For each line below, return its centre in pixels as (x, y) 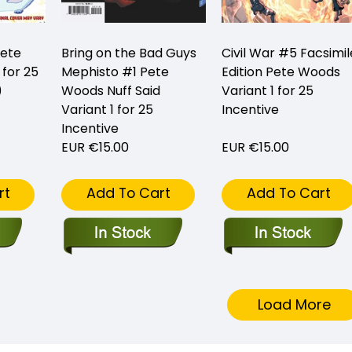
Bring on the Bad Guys (129, 53)
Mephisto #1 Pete (115, 72)
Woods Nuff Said (111, 91)
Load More (294, 304)
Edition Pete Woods (281, 72)
